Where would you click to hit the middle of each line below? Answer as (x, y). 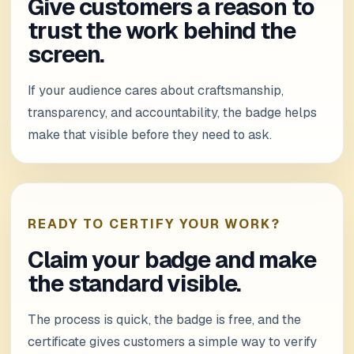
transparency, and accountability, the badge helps (173, 112)
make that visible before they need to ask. (150, 134)
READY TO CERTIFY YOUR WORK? (154, 224)
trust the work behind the (162, 31)
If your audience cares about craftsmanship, (156, 90)
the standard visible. (134, 284)
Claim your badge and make (172, 260)
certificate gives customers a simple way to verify (173, 341)
